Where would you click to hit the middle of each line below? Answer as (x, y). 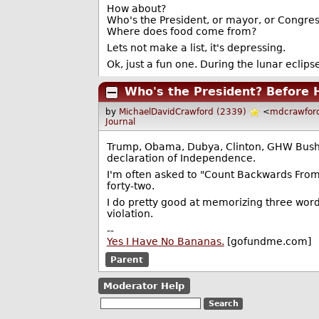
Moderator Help (144, 286)
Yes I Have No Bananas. (165, 241)
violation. (130, 213)
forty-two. (130, 185)
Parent (127, 260)
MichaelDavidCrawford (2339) (183, 112)
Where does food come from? (181, 32)
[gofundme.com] (267, 241)
